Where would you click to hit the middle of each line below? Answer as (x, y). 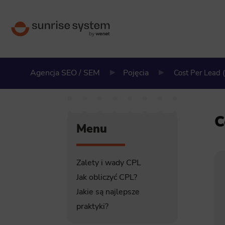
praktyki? (92, 207)
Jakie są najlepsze (108, 192)
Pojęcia (136, 73)
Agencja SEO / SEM (65, 73)
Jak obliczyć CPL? (106, 178)
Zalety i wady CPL (108, 163)
